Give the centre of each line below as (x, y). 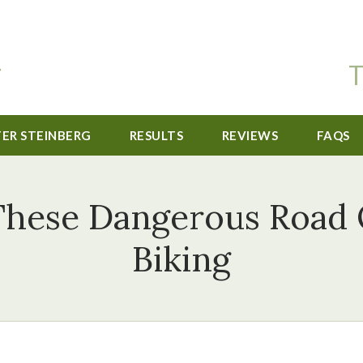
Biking (181, 259)
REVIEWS (250, 135)
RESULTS (156, 135)
